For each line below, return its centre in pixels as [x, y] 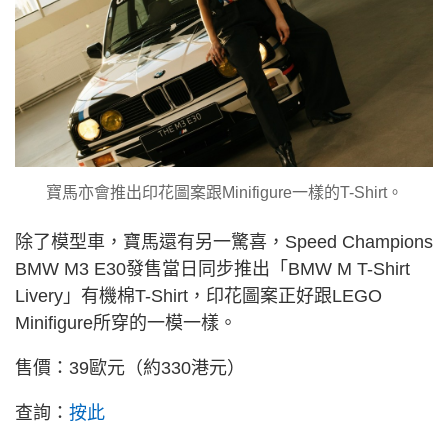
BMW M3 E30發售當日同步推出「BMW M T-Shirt [212, 268]
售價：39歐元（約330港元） [130, 367]
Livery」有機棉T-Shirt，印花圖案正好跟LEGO [198, 295]
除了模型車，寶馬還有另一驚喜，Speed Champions [224, 241]
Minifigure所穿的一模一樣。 [126, 322]
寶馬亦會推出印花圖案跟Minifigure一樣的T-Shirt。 [224, 192]
